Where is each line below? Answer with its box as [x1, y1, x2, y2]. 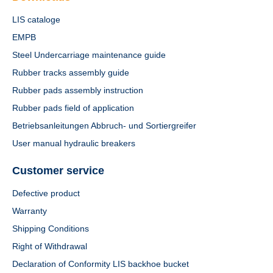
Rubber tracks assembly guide [12, 68, 129, 77]
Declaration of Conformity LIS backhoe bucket [12, 259, 189, 269]
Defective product [12, 188, 80, 198]
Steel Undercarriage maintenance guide [12, 50, 166, 60]
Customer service [12, 165, 104, 177]
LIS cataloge [12, 15, 60, 24]
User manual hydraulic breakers [12, 138, 135, 148]
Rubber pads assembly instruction [12, 85, 143, 95]
